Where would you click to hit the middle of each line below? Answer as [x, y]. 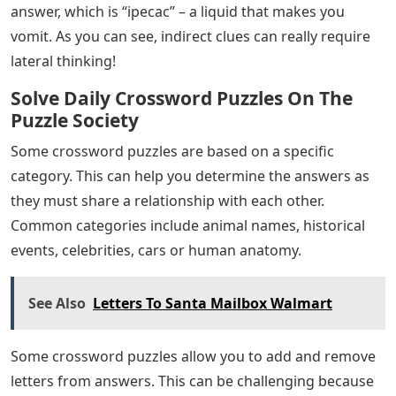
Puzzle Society [75, 121]
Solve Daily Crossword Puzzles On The [182, 99]
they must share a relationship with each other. [168, 201]
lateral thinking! [63, 61]
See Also [57, 304]
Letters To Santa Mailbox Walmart [213, 304]
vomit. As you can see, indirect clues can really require [190, 37]
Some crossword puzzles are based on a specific [172, 152]
